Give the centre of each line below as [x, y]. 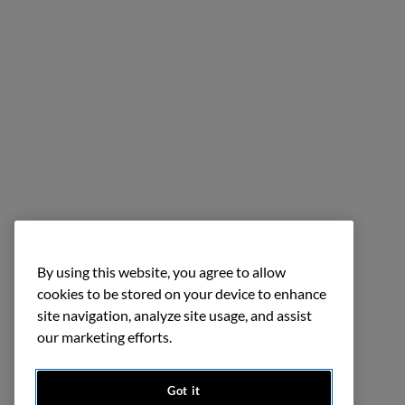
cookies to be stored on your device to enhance [182, 294]
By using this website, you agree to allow [161, 272]
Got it [184, 391]
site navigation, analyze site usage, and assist [174, 316]
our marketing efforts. [104, 337]
